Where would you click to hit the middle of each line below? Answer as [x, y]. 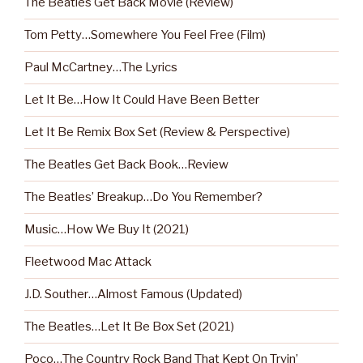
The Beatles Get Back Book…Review [126, 165]
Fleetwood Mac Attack [88, 262]
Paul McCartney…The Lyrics [101, 68]
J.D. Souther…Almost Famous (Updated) [133, 295]
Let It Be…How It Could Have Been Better [142, 100]
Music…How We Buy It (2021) [107, 230]
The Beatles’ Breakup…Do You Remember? [143, 197]
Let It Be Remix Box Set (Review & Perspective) [157, 132]
